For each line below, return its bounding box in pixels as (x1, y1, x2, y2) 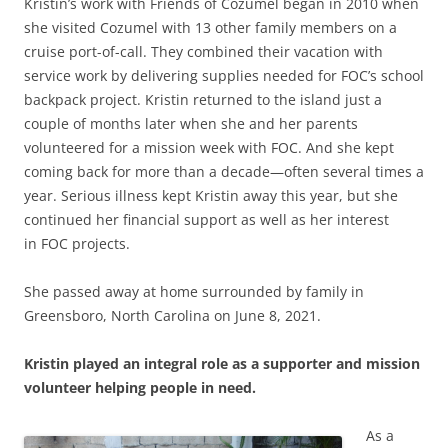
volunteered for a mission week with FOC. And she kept (24, 138, 394, 158)
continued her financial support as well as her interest (24, 210, 389, 230)
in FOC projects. (24, 234, 134, 254)
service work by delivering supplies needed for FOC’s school (24, 66, 424, 86)
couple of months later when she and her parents (24, 114, 358, 134)
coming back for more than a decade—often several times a (24, 162, 424, 182)
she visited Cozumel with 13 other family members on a (24, 18, 397, 38)
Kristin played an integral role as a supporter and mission (24, 354, 420, 374)
